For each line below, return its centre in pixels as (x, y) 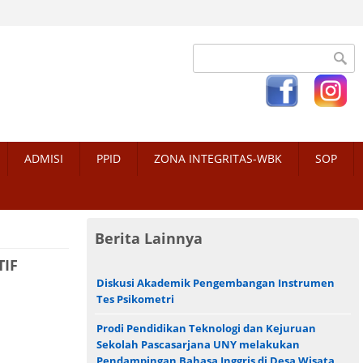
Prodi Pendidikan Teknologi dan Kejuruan (206, 328)
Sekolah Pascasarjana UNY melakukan (198, 344)
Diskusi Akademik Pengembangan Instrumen (216, 282)
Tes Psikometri (135, 299)
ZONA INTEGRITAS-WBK (218, 159)
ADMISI (44, 159)
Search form (232, 51)
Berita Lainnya (149, 239)
